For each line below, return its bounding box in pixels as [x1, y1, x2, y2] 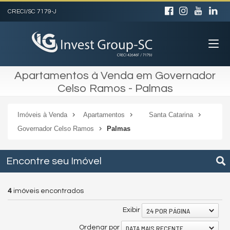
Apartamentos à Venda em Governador [14, 70, 216, 82]
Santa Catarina [149, 111, 194, 119]
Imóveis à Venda [17, 111, 67, 119]
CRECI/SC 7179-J [8, 8, 56, 15]
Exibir [123, 206, 140, 214]
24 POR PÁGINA [146, 206, 190, 215]
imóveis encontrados [12, 187, 84, 195]
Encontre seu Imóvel [6, 156, 102, 166]
